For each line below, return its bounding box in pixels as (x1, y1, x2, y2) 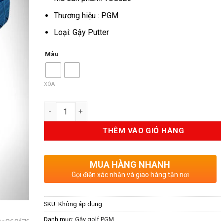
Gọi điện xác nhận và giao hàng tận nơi (71, 170, 189, 179)
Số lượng (43, 102, 73, 111)
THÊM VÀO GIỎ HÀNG (103, 126, 184, 136)
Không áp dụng (58, 200, 102, 208)
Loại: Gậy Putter (54, 28, 110, 37)
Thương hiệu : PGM (54, 10, 119, 20)
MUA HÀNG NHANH (90, 159, 170, 170)
